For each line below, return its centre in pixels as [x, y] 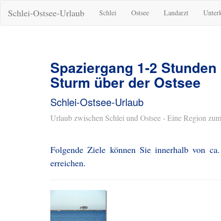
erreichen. [68, 163]
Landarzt [176, 13]
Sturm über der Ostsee [126, 82]
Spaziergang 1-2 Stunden [133, 67]
